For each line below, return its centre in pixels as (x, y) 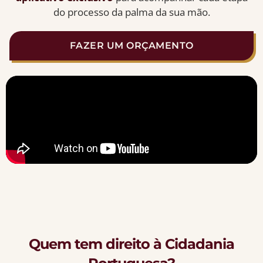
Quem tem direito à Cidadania (131, 244)
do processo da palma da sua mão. (131, 12)
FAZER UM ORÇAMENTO (131, 46)
